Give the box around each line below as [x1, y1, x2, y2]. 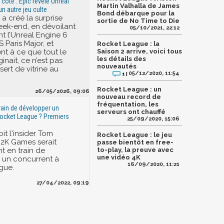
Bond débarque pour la [97, 9, 174, 17]
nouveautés [97, 62, 136, 70]
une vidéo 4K [97, 153, 140, 161]
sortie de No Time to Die [97, 17, 179, 25]
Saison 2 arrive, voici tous [97, 47, 182, 55]
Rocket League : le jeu [97, 131, 172, 139]
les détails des [97, 55, 146, 63]
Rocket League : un [97, 85, 161, 93]
